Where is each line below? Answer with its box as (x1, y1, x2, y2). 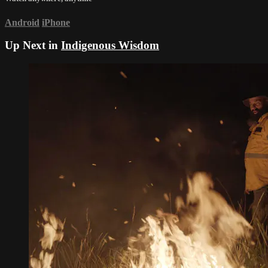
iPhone (42, 17, 70, 28)
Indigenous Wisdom (61, 39, 159, 52)
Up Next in (5, 39, 61, 52)
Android (5, 17, 39, 28)
